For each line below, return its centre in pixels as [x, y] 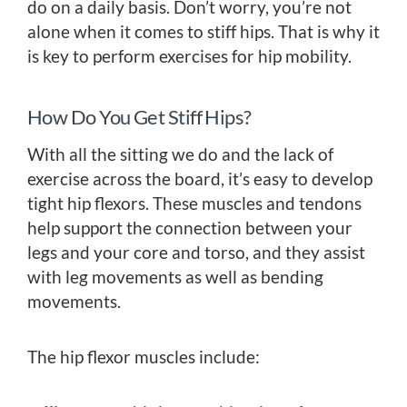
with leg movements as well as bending [175, 277]
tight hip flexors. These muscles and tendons [194, 203]
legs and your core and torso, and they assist [196, 253]
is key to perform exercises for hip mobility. [189, 56]
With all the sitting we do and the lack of [180, 154]
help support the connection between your [190, 228]
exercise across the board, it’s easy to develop [200, 179]
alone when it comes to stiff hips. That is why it [203, 32]
